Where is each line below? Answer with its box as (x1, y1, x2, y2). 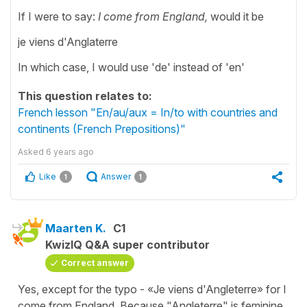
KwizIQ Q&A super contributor (45, 237, 210, 251)
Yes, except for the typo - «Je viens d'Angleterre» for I (18, 282, 286, 296)
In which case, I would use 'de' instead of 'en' (18, 60, 245, 74)
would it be (208, 9, 264, 23)
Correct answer (61, 257, 129, 268)
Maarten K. (45, 221, 106, 235)
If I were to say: (18, 9, 98, 23)
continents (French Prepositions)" (18, 121, 186, 136)
